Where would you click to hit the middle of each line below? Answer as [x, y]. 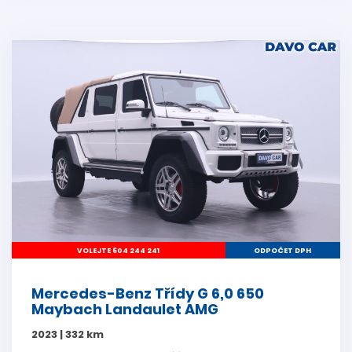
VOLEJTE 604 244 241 [119, 250]
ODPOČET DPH [283, 250]
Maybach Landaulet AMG [125, 309]
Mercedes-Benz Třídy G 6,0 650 [148, 293]
